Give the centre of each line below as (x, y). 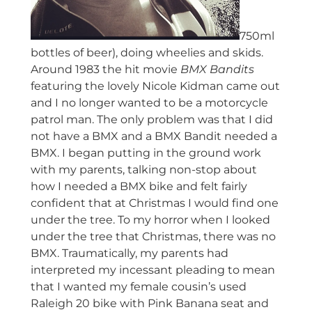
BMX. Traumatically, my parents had (129, 253)
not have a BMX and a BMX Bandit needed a (154, 136)
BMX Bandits (217, 70)
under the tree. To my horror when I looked (150, 220)
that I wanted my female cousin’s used (138, 287)
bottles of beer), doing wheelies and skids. (147, 53)
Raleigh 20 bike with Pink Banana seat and (149, 304)
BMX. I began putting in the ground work (146, 153)
